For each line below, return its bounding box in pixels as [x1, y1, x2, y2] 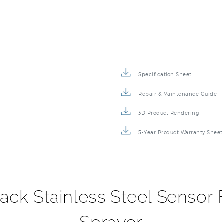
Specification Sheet [138, 74, 192, 80]
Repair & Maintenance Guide [138, 93, 217, 99]
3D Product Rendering [138, 112, 199, 118]
